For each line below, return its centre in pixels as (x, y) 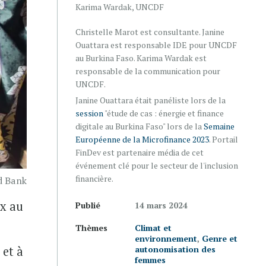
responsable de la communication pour (148, 71)
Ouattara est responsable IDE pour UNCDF (156, 45)
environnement (166, 238)
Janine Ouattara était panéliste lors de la (151, 100)
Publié (88, 205)
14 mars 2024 (161, 205)
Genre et (220, 238)
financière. (94, 178)
